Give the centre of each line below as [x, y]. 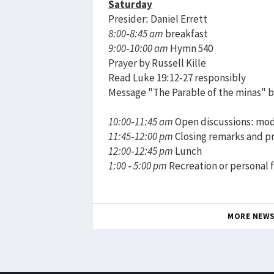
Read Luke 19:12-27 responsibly [177, 77]
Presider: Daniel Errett [158, 19]
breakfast [186, 33]
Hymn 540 [191, 48]
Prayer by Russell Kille [157, 63]
